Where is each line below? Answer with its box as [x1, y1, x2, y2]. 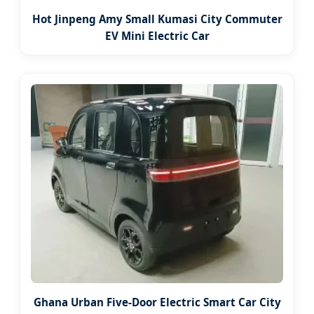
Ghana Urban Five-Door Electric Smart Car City [33, 294, 281, 309]
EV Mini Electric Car [104, 29, 210, 43]
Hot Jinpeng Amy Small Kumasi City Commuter [32, 12, 282, 27]
